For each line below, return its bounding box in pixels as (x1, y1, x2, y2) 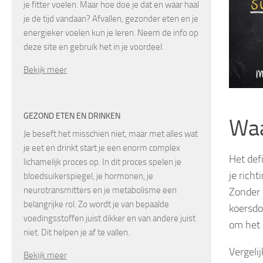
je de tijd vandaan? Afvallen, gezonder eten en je (23, 13, 198, 24)
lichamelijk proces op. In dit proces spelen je (23, 156, 181, 167)
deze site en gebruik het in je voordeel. (23, 41, 164, 52)
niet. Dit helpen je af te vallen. (23, 227, 130, 238)
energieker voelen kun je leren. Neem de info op (23, 27, 198, 38)
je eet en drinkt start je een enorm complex (23, 142, 180, 153)
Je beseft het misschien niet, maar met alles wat (23, 128, 198, 139)
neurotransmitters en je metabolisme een (23, 184, 177, 195)
